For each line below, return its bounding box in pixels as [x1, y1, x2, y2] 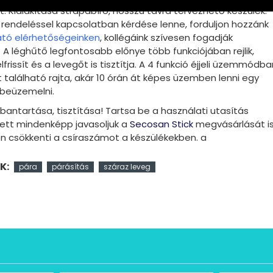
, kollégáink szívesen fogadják [100, 31, 233, 44]
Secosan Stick [130, 118, 193, 131]
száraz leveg [103, 161, 151, 172]
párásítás [51, 161, 89, 172]
